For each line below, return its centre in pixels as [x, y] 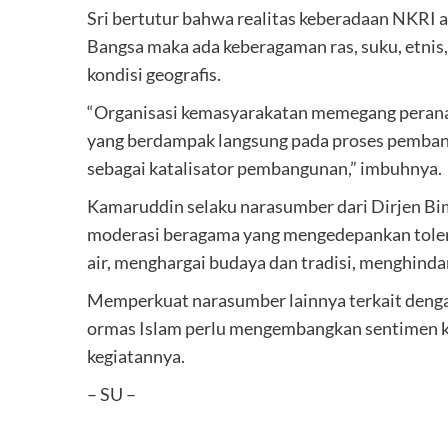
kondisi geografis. [154, 74]
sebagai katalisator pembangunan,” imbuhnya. [264, 168]
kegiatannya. [136, 356]
